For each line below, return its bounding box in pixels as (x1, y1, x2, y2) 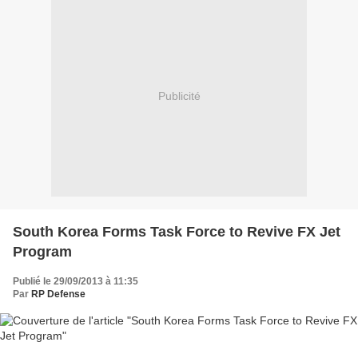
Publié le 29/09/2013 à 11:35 (13, 275, 138, 287)
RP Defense (31, 288, 86, 300)
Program (13, 243, 72, 260)
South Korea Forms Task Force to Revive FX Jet (13, 223, 340, 240)
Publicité (157, 89, 201, 103)
